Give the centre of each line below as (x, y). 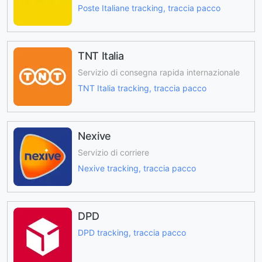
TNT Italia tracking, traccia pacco (142, 88)
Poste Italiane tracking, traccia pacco (149, 8)
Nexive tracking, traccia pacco (137, 168)
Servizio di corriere (113, 153)
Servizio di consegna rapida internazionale (159, 73)
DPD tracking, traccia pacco (132, 233)
